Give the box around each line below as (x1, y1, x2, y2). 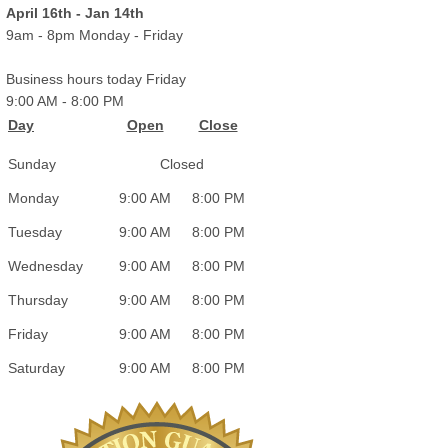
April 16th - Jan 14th (6, 5, 144, 21)
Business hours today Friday (6, 71, 186, 87)
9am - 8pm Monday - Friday (6, 27, 183, 43)
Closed (160, 156, 204, 172)
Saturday (8, 360, 65, 376)
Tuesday (8, 224, 62, 240)
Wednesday (8, 258, 83, 274)
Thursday (8, 292, 68, 308)
